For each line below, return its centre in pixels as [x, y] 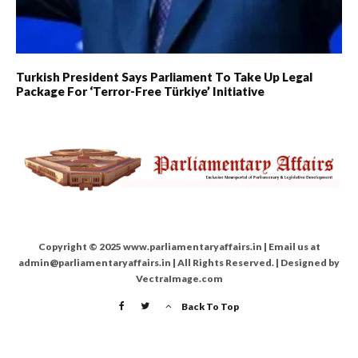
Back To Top [210, 306]
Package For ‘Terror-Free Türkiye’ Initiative [140, 91]
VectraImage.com [179, 278]
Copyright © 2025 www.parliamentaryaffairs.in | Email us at [179, 246]
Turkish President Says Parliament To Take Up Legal [164, 76]
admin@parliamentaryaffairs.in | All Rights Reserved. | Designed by [179, 262]
